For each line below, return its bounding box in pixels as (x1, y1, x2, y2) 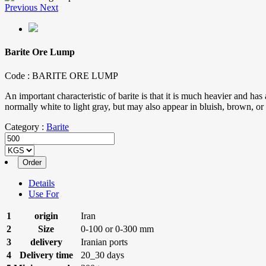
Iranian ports (81, 236, 128, 247)
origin (34, 210, 58, 221)
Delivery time (19, 249, 73, 260)
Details (28, 178, 55, 188)
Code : (5, 70, 32, 81)
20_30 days (81, 249, 124, 260)
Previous (5, 2, 37, 12)
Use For (28, 188, 59, 199)
